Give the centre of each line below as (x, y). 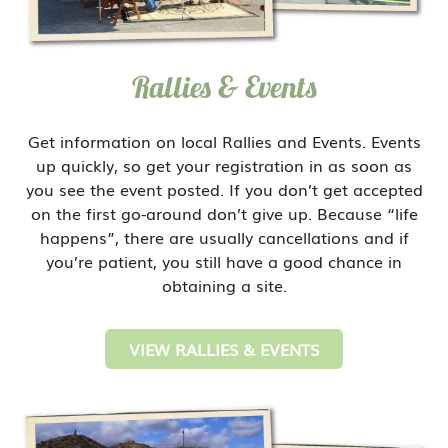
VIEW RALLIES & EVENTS (224, 349)
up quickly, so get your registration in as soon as (224, 165)
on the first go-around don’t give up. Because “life (224, 213)
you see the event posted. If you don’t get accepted (224, 189)
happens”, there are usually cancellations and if (224, 237)
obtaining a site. (224, 285)
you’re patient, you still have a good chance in (224, 261)
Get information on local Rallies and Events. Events (224, 141)
